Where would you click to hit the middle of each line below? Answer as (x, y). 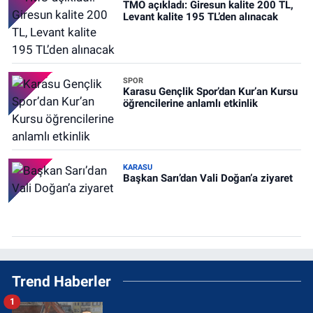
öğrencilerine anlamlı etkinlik (190, 103)
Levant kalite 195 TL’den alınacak (200, 16)
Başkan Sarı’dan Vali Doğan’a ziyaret (208, 178)
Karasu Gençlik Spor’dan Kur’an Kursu (210, 91)
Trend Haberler (61, 281)
